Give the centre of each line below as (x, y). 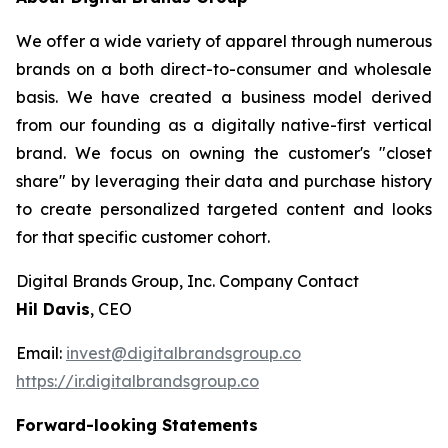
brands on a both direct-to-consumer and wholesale (224, 69)
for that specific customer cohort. (143, 237)
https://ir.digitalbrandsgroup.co (137, 381)
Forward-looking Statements (137, 425)
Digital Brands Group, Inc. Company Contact (187, 281)
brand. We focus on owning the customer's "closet (224, 153)
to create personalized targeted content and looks (224, 209)
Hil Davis (53, 309)
